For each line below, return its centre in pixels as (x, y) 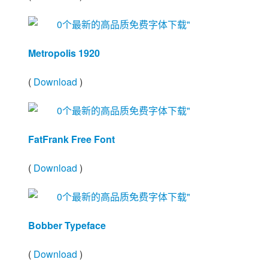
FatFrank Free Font (71, 139)
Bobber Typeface (67, 225)
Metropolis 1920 (64, 53)
